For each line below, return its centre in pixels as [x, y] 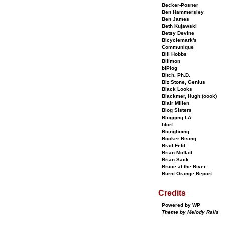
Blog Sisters [177, 110]
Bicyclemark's [179, 40]
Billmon [171, 61]
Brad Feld [174, 145]
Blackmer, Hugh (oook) [189, 96]
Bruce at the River [184, 166]
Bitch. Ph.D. [176, 75]
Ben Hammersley [183, 12]
